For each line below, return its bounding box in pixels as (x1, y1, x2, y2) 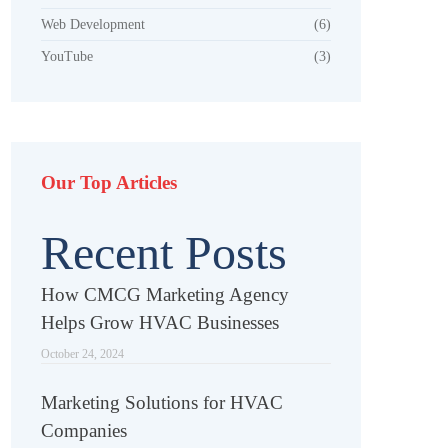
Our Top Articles (41, 172, 177, 194)
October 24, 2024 (41, 347, 124, 362)
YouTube (41, 49, 93, 65)
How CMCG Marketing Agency (41, 284, 289, 306)
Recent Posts (41, 226, 287, 280)
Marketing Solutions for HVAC (41, 392, 283, 414)
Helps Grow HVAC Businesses (41, 312, 279, 334)
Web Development (41, 17, 145, 33)
